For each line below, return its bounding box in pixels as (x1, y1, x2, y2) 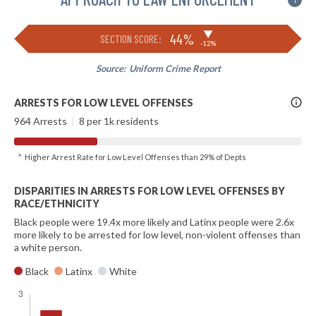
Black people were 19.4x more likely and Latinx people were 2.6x (14, 216, 294, 228)
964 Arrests (14, 115, 69, 127)
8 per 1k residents (77, 115, 159, 127)
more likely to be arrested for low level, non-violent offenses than (14, 229, 300, 241)
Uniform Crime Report (128, 63, 221, 74)
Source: (95, 63, 128, 74)
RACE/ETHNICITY (14, 197, 99, 209)
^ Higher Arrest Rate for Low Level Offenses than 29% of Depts (18, 152, 250, 162)
